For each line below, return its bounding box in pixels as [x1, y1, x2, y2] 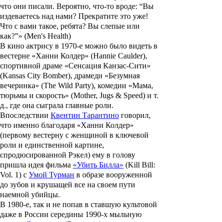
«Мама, [128, 81, 153, 90]
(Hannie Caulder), [89, 52, 147, 60]
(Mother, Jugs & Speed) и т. [69, 91, 159, 100]
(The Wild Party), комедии [39, 81, 128, 90]
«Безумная [105, 71, 140, 80]
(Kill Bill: [123, 161, 155, 169]
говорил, [119, 111, 151, 120]
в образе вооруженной [74, 170, 152, 179]
